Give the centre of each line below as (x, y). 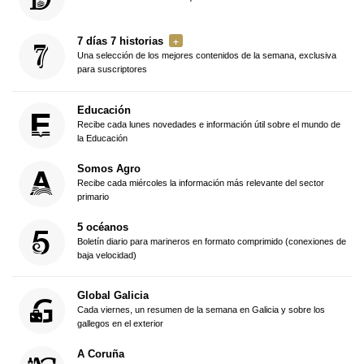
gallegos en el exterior (120, 324)
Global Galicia (113, 296)
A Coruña (100, 354)
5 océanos (102, 227)
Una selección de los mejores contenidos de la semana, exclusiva (206, 56)
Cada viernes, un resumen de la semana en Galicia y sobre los (201, 310)
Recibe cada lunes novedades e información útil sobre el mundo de (208, 124)
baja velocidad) (106, 255)
